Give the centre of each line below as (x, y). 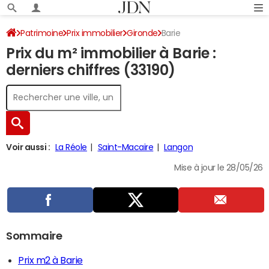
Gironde (142, 33)
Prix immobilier (95, 33)
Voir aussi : (28, 147)
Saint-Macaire (125, 147)
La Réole (71, 147)
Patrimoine (42, 33)
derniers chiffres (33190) (91, 70)
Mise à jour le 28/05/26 (219, 168)
